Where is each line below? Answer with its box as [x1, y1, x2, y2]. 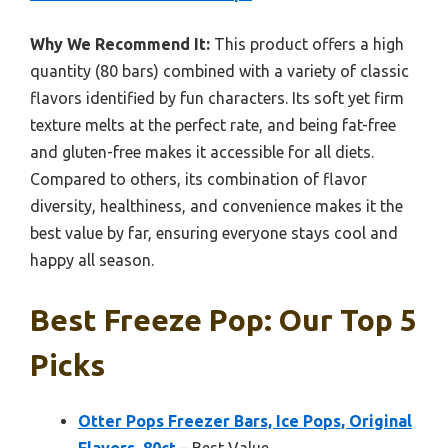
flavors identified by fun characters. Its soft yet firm [30, 88, 404, 107]
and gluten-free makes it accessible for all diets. [30, 142, 374, 161]
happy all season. [30, 250, 154, 269]
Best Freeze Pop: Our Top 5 [30, 302, 417, 337]
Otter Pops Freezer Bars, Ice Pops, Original [78, 411, 412, 430]
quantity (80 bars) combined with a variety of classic [30, 61, 409, 80]
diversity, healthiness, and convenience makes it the [30, 196, 403, 215]
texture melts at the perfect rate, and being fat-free [30, 115, 396, 134]
